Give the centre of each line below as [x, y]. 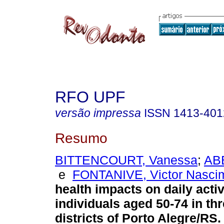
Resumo [81, 138]
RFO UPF [90, 97]
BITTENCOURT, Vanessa [126, 160]
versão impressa [98, 113]
